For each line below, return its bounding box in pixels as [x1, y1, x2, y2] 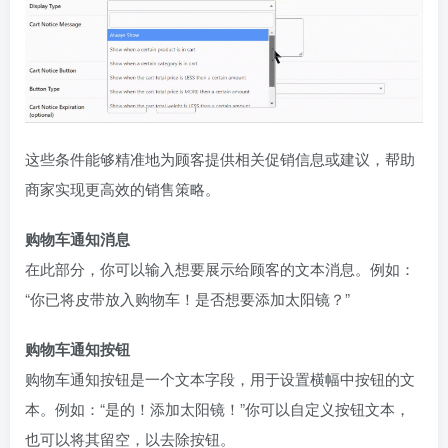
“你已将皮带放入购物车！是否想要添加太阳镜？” [25, 287, 350, 309]
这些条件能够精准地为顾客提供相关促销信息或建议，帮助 [25, 147, 415, 169]
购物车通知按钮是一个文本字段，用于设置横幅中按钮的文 [25, 367, 415, 389]
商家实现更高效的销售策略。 [25, 177, 220, 199]
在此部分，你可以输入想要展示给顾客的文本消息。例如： [25, 257, 415, 279]
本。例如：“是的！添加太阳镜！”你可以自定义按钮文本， [25, 397, 410, 419]
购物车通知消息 [25, 227, 130, 250]
